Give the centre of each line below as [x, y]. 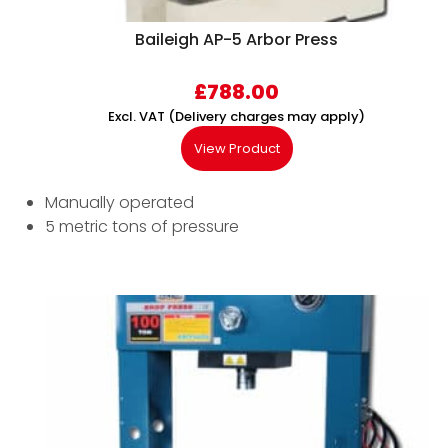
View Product [236, 149]
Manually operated [119, 203]
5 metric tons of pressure [142, 227]
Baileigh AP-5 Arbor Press [236, 40]
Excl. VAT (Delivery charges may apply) [236, 117]
